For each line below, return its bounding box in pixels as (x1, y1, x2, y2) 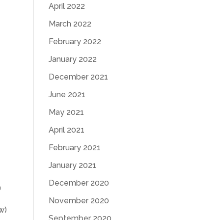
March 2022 (48, 19, 91, 28)
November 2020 (48, 196, 109, 205)
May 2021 (48, 108, 84, 117)
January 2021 (48, 161, 96, 170)
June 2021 (48, 90, 85, 99)
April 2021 (48, 125, 84, 135)
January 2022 (48, 55, 97, 64)
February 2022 (48, 37, 101, 46)
